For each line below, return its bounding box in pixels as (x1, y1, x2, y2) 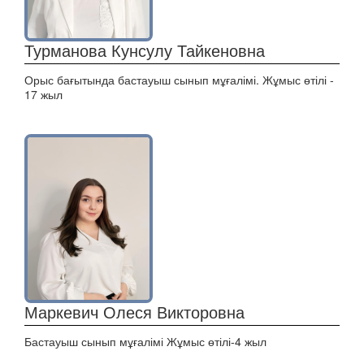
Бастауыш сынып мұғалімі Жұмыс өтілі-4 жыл (24, 333, 266, 349)
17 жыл (24, 86, 63, 102)
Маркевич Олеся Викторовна (24, 300, 245, 323)
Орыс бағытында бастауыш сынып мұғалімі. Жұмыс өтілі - (24, 71, 334, 88)
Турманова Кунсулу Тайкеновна (24, 38, 265, 62)
